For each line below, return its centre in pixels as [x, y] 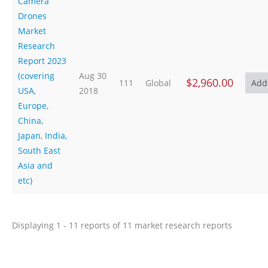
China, [31, 121]
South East [39, 150]
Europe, [33, 106]
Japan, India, [42, 135]
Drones [32, 16]
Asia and [35, 165]
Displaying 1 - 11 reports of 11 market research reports [122, 225]
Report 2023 [42, 61]
